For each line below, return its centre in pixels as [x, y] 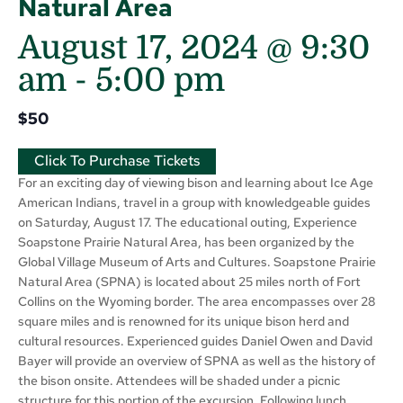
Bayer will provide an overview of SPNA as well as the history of [197, 360]
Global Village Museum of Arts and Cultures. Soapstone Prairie [197, 261]
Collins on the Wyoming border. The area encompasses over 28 [197, 301]
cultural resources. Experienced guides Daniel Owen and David [195, 340]
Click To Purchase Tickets [117, 160]
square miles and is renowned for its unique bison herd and [184, 321]
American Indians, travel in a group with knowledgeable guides [194, 202]
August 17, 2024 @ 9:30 [194, 48]
